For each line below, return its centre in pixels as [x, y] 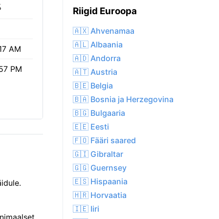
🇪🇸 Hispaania [100, 182]
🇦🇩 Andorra [97, 58]
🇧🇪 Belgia [93, 86]
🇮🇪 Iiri [86, 209]
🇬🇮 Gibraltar [98, 154]
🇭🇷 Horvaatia [100, 195]
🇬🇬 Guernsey [100, 168]
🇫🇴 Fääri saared [104, 141]
